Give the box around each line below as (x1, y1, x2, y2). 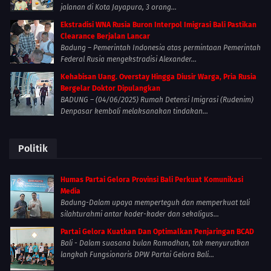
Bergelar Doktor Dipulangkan (60, 84, 160, 93)
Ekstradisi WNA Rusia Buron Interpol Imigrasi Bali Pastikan (60, 21, 256, 30)
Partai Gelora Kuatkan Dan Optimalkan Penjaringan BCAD (60, 227, 254, 237)
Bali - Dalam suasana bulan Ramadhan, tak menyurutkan (60, 239, 249, 248)
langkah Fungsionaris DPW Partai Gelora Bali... (60, 250, 214, 260)
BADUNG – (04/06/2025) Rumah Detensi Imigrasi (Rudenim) (60, 96, 253, 105)
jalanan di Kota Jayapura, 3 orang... (60, 3, 177, 12)
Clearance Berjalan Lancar (60, 32, 150, 41)
